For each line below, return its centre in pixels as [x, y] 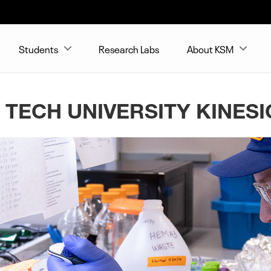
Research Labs [129, 48]
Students [39, 48]
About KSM [211, 48]
